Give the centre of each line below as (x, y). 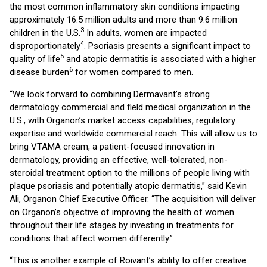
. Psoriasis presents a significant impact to (167, 46)
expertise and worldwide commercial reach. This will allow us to (133, 133)
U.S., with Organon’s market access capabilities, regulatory (122, 120)
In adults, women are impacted (145, 33)
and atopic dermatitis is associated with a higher (160, 59)
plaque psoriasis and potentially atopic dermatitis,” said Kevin (128, 186)
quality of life (35, 59)
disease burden (39, 72)
